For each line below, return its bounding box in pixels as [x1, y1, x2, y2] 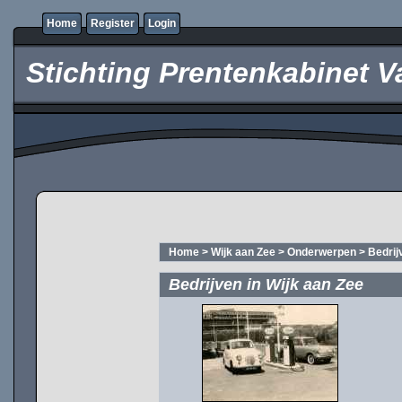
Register [91, 17, 135, 30]
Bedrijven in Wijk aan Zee [169, 275, 363, 293]
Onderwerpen [287, 246, 356, 258]
